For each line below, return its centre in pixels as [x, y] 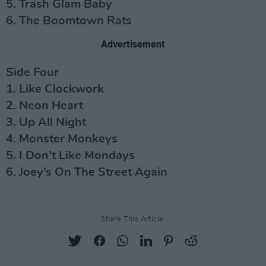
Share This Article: [133, 219]
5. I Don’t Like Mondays [70, 156]
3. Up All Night [46, 122]
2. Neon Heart [45, 106]
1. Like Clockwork [55, 89]
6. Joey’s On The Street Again [87, 172]
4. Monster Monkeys [62, 139]
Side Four [32, 72]
